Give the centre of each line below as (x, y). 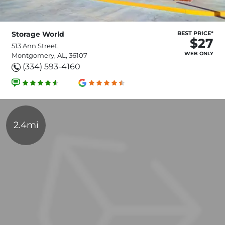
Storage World (38, 34)
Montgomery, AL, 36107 (49, 55)
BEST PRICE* (195, 33)
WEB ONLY (199, 54)
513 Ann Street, (35, 46)
